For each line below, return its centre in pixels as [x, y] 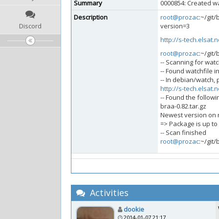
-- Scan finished [183, 132]
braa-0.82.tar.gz [183, 106]
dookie [134, 209]
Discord [30, 26]
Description [91, 17]
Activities [108, 193]
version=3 [175, 26]
